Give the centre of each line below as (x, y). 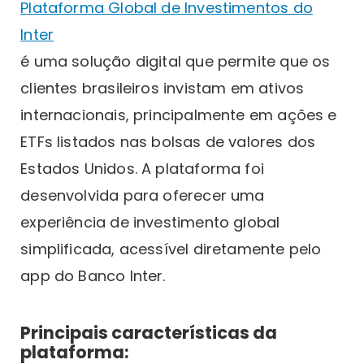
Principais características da (149, 333)
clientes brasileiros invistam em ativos (162, 89)
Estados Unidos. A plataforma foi (142, 169)
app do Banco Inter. (93, 276)
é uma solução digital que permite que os (175, 62)
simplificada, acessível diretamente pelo (171, 249)
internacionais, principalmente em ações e (179, 115)
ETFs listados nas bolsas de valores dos (168, 142)
